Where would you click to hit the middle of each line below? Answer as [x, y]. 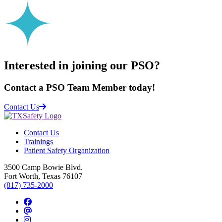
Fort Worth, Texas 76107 [43, 176]
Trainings [38, 141]
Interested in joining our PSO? [82, 66]
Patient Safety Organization [67, 150]
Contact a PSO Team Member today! [80, 87]
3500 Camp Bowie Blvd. [43, 167]
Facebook [47, 201]
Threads [44, 210]
